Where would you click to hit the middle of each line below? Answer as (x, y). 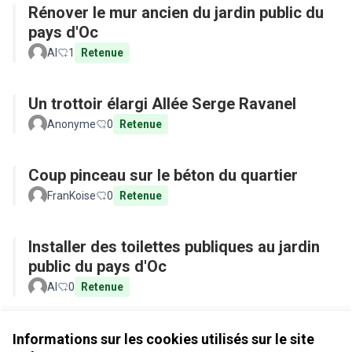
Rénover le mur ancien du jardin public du (176, 13)
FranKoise (71, 196)
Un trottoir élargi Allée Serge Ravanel (224, 104)
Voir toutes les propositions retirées (108, 329)
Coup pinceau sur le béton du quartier (163, 175)
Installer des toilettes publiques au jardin (174, 247)
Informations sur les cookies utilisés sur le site (163, 339)
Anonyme (71, 124)
